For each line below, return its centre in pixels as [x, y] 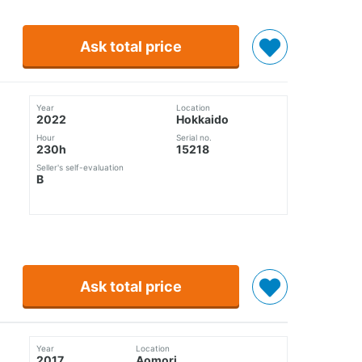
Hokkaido [202, 120]
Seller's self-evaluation [80, 168]
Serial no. [194, 138]
